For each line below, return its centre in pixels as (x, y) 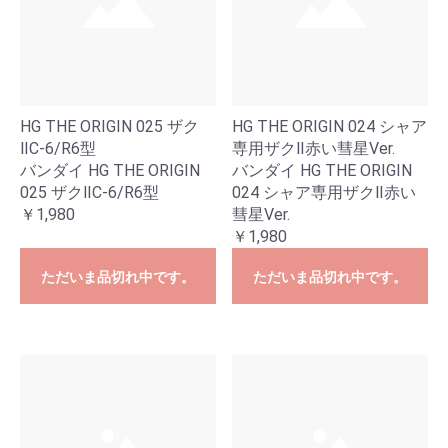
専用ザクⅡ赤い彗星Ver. (313, 149)
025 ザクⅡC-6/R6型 (89, 193)
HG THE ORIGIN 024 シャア (329, 127)
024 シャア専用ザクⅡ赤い (324, 193)
